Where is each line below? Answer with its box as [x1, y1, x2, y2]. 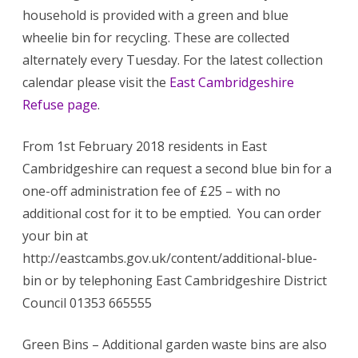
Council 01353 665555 [22, 293, 152, 312]
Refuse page [22, 95, 97, 113]
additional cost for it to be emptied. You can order [22, 204, 321, 222]
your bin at [22, 226, 88, 245]
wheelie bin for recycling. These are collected [22, 28, 289, 46]
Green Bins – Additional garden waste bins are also [22, 335, 327, 353]
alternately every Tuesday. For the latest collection [22, 50, 323, 69]
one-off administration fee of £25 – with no [22, 181, 280, 200]
